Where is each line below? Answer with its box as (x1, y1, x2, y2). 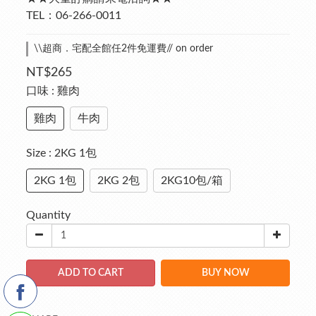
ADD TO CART (58, 268, 123, 278)
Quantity (26, 209, 71, 221)
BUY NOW (201, 268, 250, 278)
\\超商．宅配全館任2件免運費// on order (34, 44, 213, 54)
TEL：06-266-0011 (26, 10, 121, 21)
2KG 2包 (97, 175, 140, 186)
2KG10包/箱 (161, 175, 223, 186)
